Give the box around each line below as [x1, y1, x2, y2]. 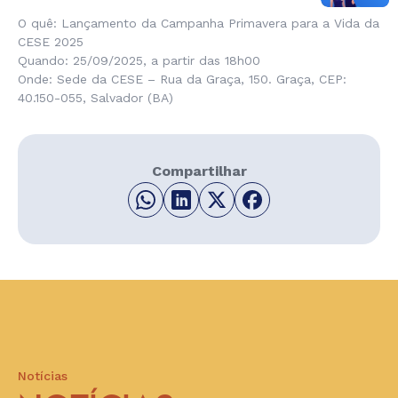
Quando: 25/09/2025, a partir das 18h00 [18, 53, 260, 68]
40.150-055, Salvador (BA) [18, 91, 173, 106]
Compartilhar [151, 163, 247, 180]
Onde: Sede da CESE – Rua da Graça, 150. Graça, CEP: [18, 72, 346, 87]
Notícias [18, 369, 68, 384]
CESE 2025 [18, 35, 84, 50]
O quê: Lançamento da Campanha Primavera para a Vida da [18, 16, 379, 31]
